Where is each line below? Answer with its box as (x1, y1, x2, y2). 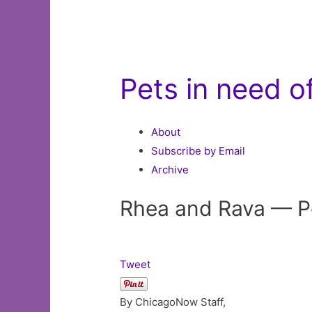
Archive (151, 163, 189, 177)
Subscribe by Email (151, 144, 246, 158)
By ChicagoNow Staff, (120, 295, 226, 309)
